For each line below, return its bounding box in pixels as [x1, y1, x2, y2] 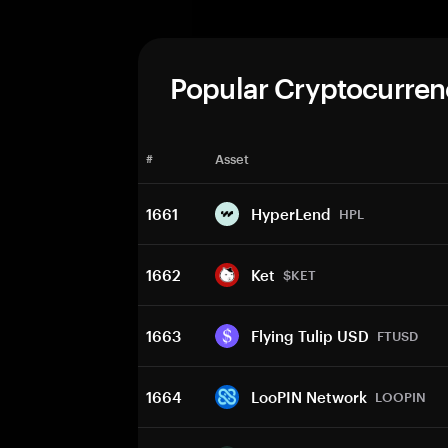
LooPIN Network [251, 388, 367, 406]
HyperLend [251, 205, 331, 223]
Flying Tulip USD [251, 327, 369, 345]
